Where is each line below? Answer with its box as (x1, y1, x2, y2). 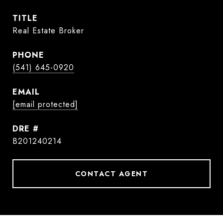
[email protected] (12, 99, 78, 110)
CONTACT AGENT (75, 169, 148, 179)
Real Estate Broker (12, 25, 84, 36)
